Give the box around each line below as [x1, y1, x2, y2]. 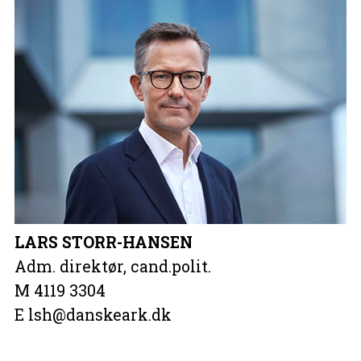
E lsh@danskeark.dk [14, 304, 172, 325]
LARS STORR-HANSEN [14, 231, 193, 252]
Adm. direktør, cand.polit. [14, 255, 211, 276]
